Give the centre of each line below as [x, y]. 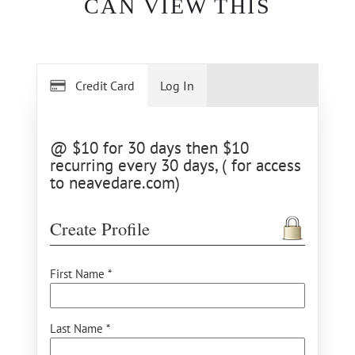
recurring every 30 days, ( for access [176, 165]
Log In [177, 86]
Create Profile [100, 228]
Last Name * [80, 328]
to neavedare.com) [115, 183]
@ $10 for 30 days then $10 [149, 148]
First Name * [81, 274]
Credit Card [105, 86]
